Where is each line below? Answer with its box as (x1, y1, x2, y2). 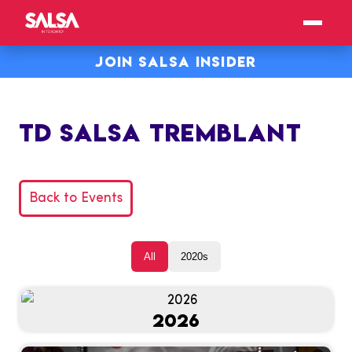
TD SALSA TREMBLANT (19, 117, 302, 149)
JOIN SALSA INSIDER (95, 52, 257, 71)
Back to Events (29, 192, 123, 206)
